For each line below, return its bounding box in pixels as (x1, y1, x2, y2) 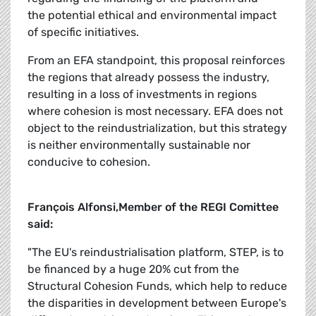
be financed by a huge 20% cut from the (28, 262, 239, 276)
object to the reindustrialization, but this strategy (28, 121, 287, 135)
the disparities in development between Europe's (28, 296, 286, 310)
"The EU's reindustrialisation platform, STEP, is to (28, 245, 284, 260)
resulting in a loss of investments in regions (28, 87, 257, 102)
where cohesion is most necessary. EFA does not (28, 104, 283, 119)
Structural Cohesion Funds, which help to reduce (28, 279, 287, 293)
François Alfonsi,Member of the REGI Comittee (28, 200, 279, 214)
